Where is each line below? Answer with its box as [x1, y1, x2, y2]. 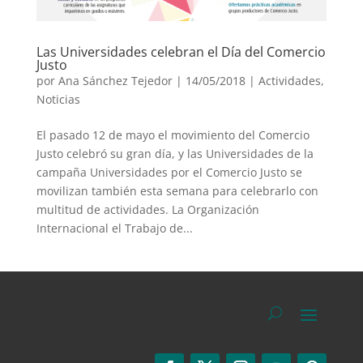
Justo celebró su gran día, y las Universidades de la [36, 145, 314, 161]
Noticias [36, 91, 80, 107]
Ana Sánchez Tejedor [58, 72, 173, 88]
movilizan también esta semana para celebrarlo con [36, 182, 318, 199]
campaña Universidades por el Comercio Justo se [36, 164, 302, 180]
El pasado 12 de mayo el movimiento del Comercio [36, 126, 310, 143]
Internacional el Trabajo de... [36, 220, 193, 236]
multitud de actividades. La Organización [36, 201, 259, 217]
